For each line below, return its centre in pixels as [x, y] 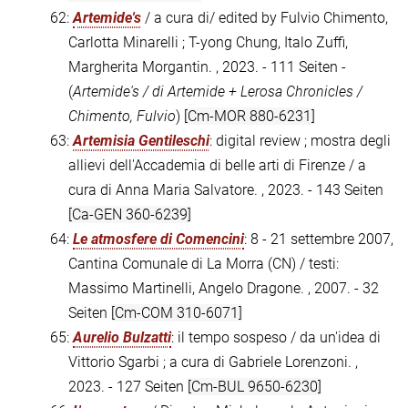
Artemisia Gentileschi [141, 141]
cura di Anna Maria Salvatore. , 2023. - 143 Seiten [226, 190]
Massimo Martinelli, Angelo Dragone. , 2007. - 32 [224, 289]
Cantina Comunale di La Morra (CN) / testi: [204, 264]
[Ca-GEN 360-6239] [130, 215]
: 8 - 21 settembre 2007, [319, 240]
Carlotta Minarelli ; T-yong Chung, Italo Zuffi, [208, 43]
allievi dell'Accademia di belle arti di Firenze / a [217, 166]
